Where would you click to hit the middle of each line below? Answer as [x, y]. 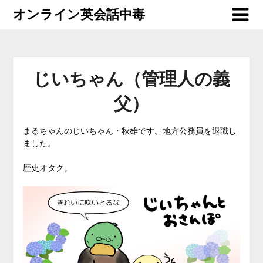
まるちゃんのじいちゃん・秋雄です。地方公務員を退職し [129, 131]
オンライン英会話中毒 [79, 14]
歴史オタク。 [47, 168]
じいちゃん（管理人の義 [131, 79]
